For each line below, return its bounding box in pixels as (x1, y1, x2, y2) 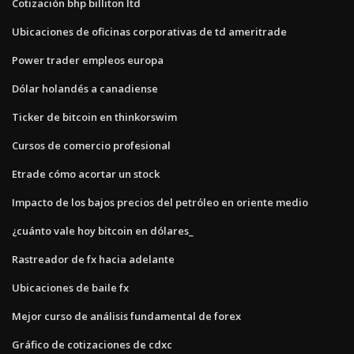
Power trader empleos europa (12, 52, 164, 67)
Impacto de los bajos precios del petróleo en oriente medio (12, 194, 308, 209)
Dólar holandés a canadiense (12, 81, 158, 96)
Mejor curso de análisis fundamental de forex (12, 308, 241, 323)
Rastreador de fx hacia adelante (12, 251, 175, 266)
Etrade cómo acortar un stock (12, 166, 160, 181)
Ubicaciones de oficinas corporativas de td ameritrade (12, 24, 287, 39)
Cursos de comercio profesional (12, 137, 171, 153)
